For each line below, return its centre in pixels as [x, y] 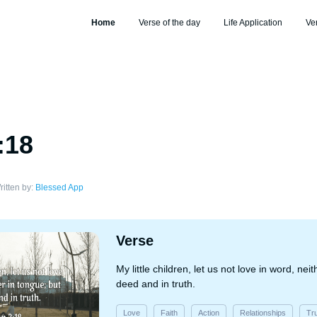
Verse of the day [169, 22]
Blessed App [59, 188]
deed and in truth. [156, 284]
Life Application [253, 22]
